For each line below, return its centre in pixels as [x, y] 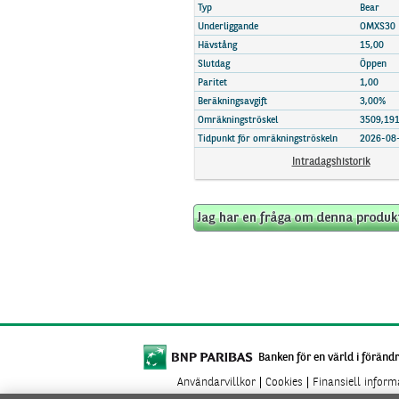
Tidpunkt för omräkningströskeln [268, 139]
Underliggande [228, 27]
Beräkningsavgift [232, 102]
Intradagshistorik [331, 162]
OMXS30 [378, 27]
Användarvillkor [216, 383]
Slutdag [214, 65]
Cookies [284, 383]
